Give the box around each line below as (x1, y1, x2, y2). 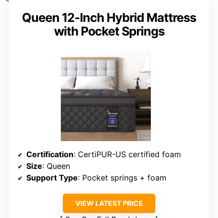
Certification (26, 149, 73, 160)
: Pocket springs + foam (78, 173, 166, 183)
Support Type (26, 173, 78, 183)
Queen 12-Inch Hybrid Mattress (22, 10, 196, 25)
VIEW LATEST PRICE (75, 199, 143, 208)
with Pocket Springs (54, 24, 164, 39)
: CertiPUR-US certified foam (73, 149, 181, 160)
